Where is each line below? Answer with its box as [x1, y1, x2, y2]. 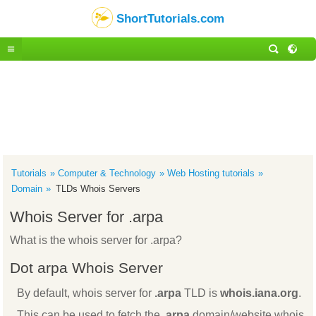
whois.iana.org [220, 287, 299, 300]
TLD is [181, 287, 221, 300]
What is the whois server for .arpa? [10, 233, 183, 246]
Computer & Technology [58, 168, 157, 178]
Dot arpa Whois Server [10, 259, 164, 276]
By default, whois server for [17, 287, 155, 300]
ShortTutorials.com [116, 11, 224, 25]
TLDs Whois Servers [56, 183, 141, 194]
